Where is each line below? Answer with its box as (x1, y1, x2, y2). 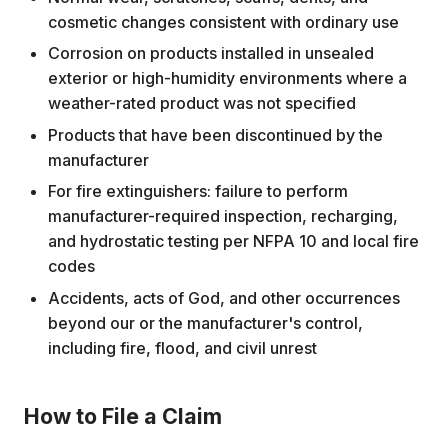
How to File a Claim (23, 403, 222, 430)
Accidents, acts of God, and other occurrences (47, 287, 400, 308)
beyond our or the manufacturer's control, (47, 312, 363, 333)
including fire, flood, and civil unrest (47, 337, 317, 358)
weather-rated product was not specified (47, 93, 356, 114)
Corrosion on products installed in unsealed (47, 43, 374, 64)
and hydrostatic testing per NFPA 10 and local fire (47, 231, 419, 252)
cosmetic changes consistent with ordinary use (47, 12, 399, 32)
